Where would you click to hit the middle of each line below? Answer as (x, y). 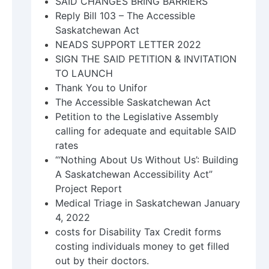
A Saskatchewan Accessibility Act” (134, 174)
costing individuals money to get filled (142, 246)
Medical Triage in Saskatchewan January (148, 203)
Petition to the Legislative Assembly (137, 117)
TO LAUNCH (84, 74)
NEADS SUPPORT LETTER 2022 (128, 45)
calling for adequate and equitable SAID (146, 131)
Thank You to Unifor (101, 88)
